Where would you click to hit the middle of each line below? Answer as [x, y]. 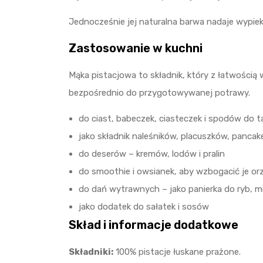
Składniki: [91, 252]
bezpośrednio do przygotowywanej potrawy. [159, 93]
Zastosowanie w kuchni [136, 48]
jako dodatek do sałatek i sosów [144, 207]
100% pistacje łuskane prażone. [177, 252]
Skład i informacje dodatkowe [154, 225]
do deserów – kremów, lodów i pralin [152, 154]
